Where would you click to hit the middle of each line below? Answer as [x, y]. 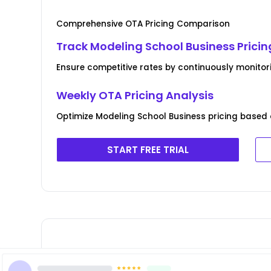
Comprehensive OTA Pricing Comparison [143, 24]
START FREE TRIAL [148, 149]
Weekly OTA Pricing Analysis [135, 95]
